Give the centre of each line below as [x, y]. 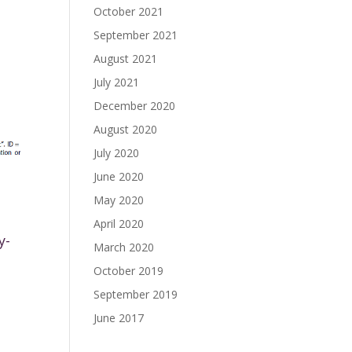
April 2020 [119, 224]
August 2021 [126, 59]
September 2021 [136, 35]
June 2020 [119, 176]
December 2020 [135, 106]
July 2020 [117, 153]
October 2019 [129, 271]
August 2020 [126, 129]
